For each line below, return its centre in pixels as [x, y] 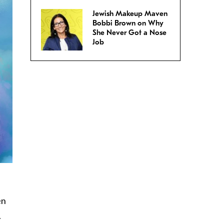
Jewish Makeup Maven [130, 14]
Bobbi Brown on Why [128, 23]
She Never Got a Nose [129, 33]
